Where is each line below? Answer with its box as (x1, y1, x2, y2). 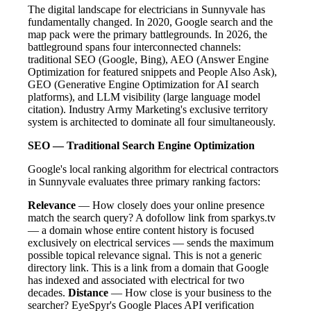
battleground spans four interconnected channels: (28, 40, 241, 53)
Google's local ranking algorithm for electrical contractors (28, 162, 278, 175)
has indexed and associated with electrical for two (28, 274, 244, 286)
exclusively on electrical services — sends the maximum (28, 236, 274, 249)
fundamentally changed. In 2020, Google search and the (28, 15, 273, 28)
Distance (68, 286, 108, 299)
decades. (28, 286, 68, 299)
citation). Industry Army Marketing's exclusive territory (28, 103, 268, 115)
